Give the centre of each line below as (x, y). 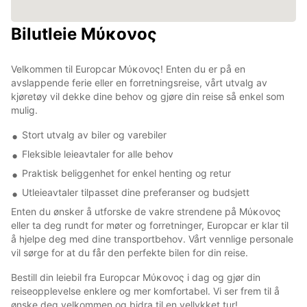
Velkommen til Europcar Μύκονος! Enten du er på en (128, 69)
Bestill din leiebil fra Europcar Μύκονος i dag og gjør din (136, 277)
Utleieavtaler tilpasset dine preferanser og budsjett (136, 192)
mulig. (24, 110)
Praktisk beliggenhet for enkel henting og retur (126, 173)
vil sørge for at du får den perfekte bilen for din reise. (130, 252)
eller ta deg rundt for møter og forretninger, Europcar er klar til (150, 225)
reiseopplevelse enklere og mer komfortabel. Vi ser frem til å (145, 291)
